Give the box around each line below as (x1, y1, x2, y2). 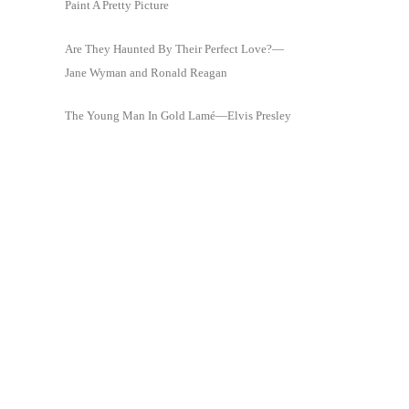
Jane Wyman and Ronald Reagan (65, 65, 227, 79)
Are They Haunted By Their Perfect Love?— (65, 41, 284, 56)
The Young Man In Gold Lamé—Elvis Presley (65, 109, 291, 123)
